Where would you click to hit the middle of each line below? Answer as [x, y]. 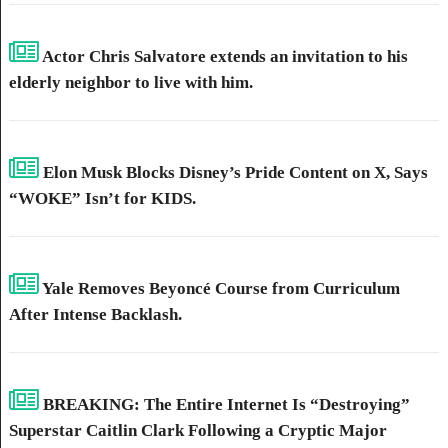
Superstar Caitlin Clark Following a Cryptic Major [197, 430]
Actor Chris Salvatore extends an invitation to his [223, 56]
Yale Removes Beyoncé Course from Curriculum [219, 288]
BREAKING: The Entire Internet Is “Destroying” [224, 404]
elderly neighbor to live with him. [130, 82]
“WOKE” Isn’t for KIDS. [102, 198]
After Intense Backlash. [95, 314]
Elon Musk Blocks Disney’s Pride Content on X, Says [233, 172]
